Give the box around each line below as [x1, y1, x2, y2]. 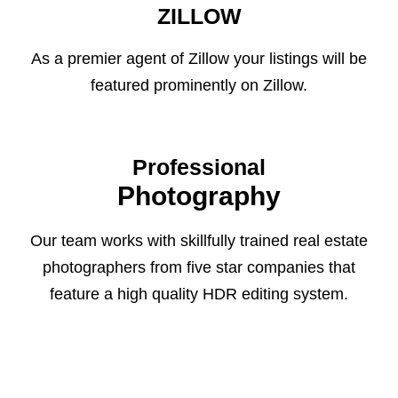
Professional [132, 155, 266, 179]
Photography [117, 181, 281, 211]
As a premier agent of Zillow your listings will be [31, 50, 367, 68]
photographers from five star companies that [43, 259, 355, 276]
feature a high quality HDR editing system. [50, 285, 348, 303]
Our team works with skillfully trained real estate [30, 232, 368, 250]
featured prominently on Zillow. [91, 76, 307, 94]
